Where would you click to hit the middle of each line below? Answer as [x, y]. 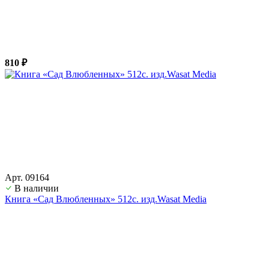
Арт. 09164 [27, 177]
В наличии [37, 188]
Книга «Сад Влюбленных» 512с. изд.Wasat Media [106, 199]
